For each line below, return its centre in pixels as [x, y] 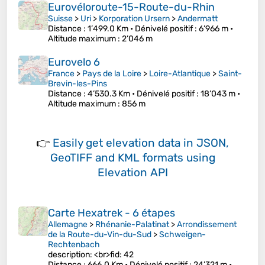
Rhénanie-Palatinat [132, 225]
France [61, 74]
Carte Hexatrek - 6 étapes [112, 213]
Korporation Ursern [134, 19]
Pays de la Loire [112, 74]
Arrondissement [207, 225]
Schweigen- [182, 235]
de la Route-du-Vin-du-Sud [100, 235]
